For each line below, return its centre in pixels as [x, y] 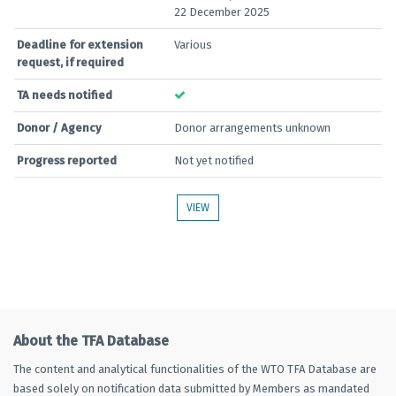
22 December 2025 [222, 12]
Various [193, 45]
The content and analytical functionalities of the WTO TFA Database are [195, 369]
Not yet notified [214, 160]
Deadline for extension [80, 45]
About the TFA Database [91, 341]
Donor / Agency [59, 128]
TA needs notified [65, 95]
